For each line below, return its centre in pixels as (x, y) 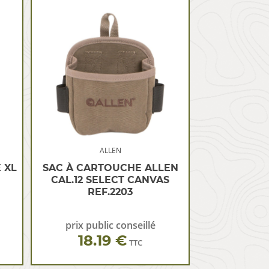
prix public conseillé (110, 225)
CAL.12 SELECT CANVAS (110, 180)
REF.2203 (110, 192)
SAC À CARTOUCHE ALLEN (110, 168)
